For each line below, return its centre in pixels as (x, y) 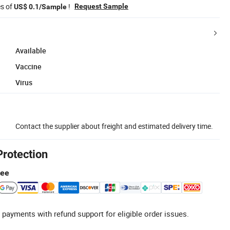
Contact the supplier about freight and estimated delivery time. (114, 126)
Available (31, 50)
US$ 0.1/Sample (40, 6)
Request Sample (101, 6)
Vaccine (28, 66)
